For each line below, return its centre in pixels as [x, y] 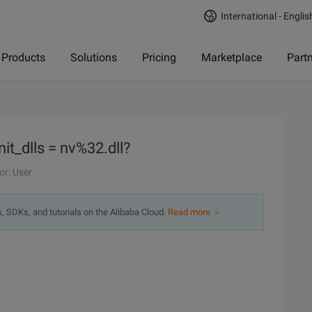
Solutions [94, 57]
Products [23, 57]
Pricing [159, 57]
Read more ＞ [195, 212]
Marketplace [232, 57]
